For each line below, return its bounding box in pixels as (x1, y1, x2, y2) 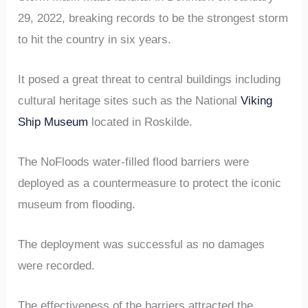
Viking (241, 93, 273, 107)
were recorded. (18, 259, 96, 273)
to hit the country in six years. (18, 32, 172, 46)
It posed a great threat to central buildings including (18, 72, 281, 86)
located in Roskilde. (88, 115, 193, 129)
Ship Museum (18, 115, 89, 129)
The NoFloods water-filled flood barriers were (18, 155, 250, 168)
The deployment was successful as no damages (18, 238, 265, 252)
